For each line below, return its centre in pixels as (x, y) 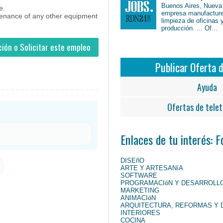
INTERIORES (140, 213)
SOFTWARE (139, 175)
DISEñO (132, 160)
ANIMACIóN (138, 198)
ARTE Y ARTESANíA (152, 168)
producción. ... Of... (190, 28)
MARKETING (140, 190)
